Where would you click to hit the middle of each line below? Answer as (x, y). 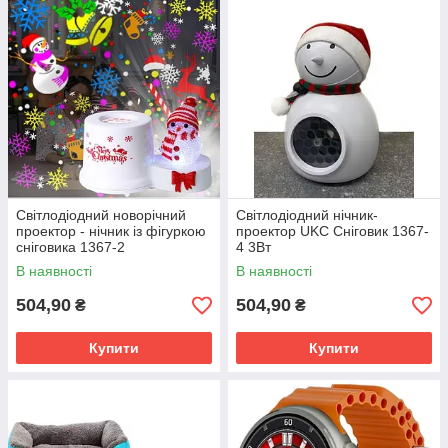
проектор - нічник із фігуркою (111, 231)
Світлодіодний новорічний (101, 215)
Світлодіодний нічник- (307, 215)
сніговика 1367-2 (70, 247)
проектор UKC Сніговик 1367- (332, 231)
